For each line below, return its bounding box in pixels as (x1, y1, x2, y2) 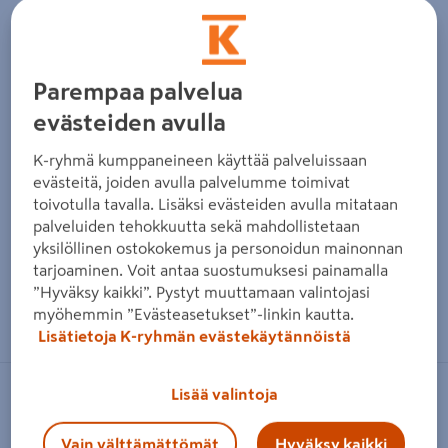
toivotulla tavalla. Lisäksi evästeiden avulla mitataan (33, 195, 399, 212)
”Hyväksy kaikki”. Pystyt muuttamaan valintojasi (33, 283, 371, 300)
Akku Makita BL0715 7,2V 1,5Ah (16, 425, 303, 445)
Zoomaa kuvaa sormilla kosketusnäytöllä (98, 294, 384, 310)
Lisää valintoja (170, 385, 278, 402)
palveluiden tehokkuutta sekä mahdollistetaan (33, 217, 361, 234)
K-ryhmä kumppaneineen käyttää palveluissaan (33, 151, 368, 168)
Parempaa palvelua (33, 79, 244, 104)
